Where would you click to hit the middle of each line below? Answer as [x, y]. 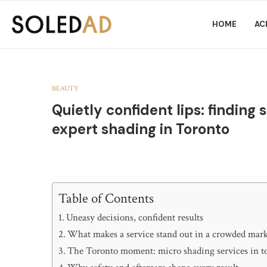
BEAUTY [65, 89]
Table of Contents [106, 198]
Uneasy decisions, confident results [135, 218]
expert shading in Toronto [141, 129]
